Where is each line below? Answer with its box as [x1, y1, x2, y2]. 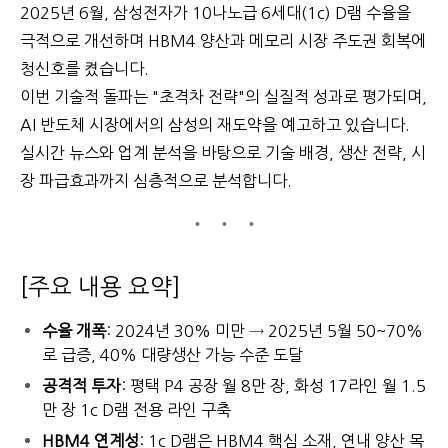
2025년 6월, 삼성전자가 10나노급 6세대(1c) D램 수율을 [20, 5, 411, 21]
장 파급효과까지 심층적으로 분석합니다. [20, 173, 292, 189]
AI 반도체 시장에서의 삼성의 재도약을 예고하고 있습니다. [20, 117, 410, 133]
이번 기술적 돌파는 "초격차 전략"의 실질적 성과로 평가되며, [20, 89, 427, 105]
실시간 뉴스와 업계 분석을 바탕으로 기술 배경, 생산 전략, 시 [20, 145, 426, 161]
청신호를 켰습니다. [20, 61, 149, 77]
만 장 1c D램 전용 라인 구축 [42, 402, 231, 418]
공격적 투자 [42, 378, 121, 394]
